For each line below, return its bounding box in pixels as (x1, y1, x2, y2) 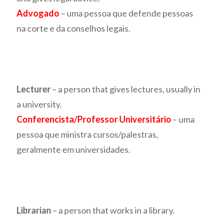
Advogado (17, 8, 60, 19)
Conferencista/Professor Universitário (17, 114, 172, 125)
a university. (17, 99, 62, 110)
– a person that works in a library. (51, 205, 175, 216)
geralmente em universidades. (17, 144, 131, 155)
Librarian (17, 205, 52, 216)
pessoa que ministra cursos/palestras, (17, 129, 159, 140)
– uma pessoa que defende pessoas (59, 8, 194, 19)
